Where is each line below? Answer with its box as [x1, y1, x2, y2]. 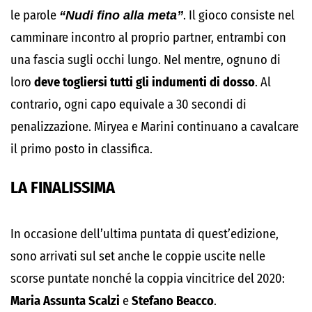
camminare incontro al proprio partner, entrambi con [10, 30, 286, 45]
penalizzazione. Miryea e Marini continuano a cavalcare [10, 119, 299, 134]
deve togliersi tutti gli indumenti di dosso [34, 75, 255, 90]
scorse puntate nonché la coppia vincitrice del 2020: [10, 271, 285, 286]
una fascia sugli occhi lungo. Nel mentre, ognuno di [10, 52, 281, 68]
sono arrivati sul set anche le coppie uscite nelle [10, 249, 265, 264]
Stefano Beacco [132, 293, 214, 309]
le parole [10, 8, 59, 23]
